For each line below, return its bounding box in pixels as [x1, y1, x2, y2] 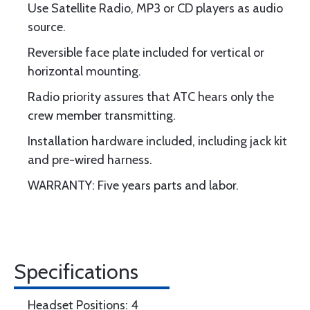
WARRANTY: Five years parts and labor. [28, 178, 239, 193]
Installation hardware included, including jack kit [28, 134, 287, 149]
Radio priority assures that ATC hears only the [28, 89, 274, 104]
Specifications [14, 259, 138, 284]
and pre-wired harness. [28, 152, 152, 167]
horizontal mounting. [28, 64, 141, 79]
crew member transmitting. [28, 108, 176, 123]
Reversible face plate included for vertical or [28, 45, 264, 60]
